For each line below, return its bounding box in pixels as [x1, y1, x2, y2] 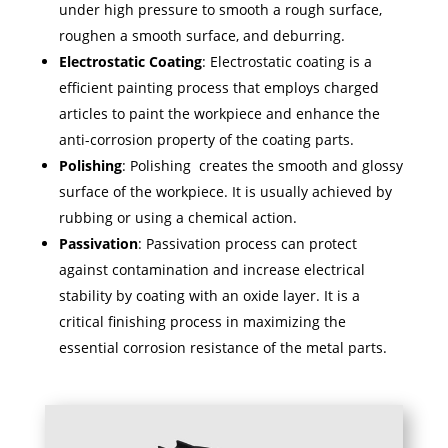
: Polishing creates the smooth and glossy [121, 155, 403, 175]
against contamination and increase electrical [58, 259, 365, 279]
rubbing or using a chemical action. [58, 207, 297, 227]
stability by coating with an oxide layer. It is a [58, 285, 360, 305]
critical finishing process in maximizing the [58, 311, 346, 331]
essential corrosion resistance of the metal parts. [58, 337, 387, 357]
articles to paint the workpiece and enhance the [58, 103, 380, 123]
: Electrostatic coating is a [201, 51, 372, 71]
